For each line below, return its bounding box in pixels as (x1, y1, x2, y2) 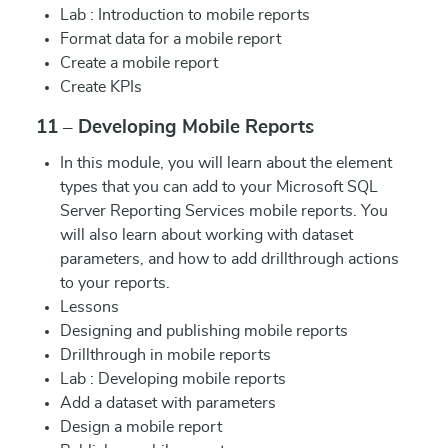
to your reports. (60, 275, 170, 291)
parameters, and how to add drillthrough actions (60, 251, 399, 267)
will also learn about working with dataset (60, 227, 353, 243)
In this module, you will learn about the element (60, 155, 392, 171)
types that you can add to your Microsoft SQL (60, 179, 378, 195)
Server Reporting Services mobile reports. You (60, 203, 388, 219)
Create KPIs (60, 79, 142, 95)
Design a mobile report (60, 419, 222, 435)
